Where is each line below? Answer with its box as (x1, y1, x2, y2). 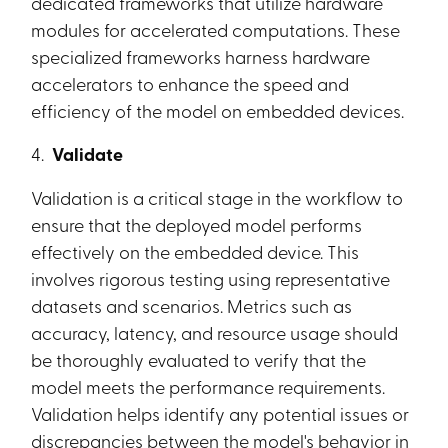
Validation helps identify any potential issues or (31, 401, 410, 425)
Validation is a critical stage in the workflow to (31, 185, 404, 209)
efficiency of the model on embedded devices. (31, 98, 405, 122)
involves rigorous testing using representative (31, 266, 391, 290)
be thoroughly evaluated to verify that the (31, 347, 367, 371)
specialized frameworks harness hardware (31, 44, 371, 68)
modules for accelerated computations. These (31, 17, 401, 41)
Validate (48, 141, 124, 167)
